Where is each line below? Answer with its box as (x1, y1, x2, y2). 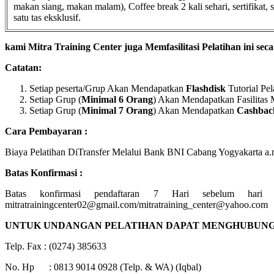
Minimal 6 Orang (81, 94, 153, 105)
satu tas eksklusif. (13, 12, 81, 23)
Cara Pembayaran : (5, 125, 87, 136)
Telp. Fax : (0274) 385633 (5, 240, 106, 251)
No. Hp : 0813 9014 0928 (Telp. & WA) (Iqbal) (5, 261, 201, 272)
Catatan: (5, 62, 42, 73)
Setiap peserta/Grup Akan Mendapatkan (29, 83, 183, 94)
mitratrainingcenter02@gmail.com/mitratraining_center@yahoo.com (5, 199, 268, 210)
